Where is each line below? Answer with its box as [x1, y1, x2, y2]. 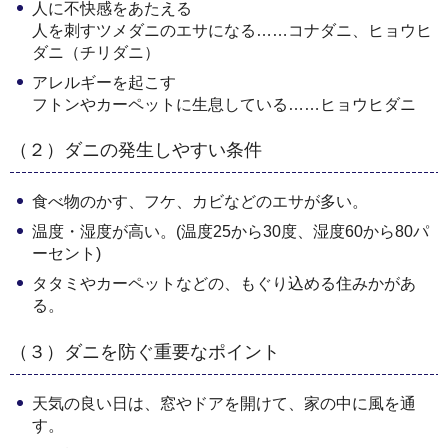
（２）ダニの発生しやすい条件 [10, 140, 262, 161]
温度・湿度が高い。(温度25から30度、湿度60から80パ [32, 223, 429, 241]
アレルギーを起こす [32, 73, 176, 91]
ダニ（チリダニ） [32, 43, 160, 61]
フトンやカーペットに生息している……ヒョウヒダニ [32, 95, 416, 113]
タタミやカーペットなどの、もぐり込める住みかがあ [32, 275, 416, 293]
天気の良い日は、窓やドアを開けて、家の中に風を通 [32, 394, 416, 412]
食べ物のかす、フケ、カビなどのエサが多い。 [32, 193, 368, 211]
